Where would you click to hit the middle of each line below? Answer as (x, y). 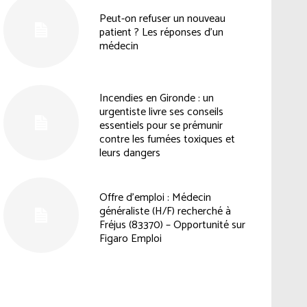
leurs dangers (130, 153)
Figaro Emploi (130, 238)
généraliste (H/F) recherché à (165, 211)
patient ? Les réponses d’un (161, 33)
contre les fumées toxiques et (167, 139)
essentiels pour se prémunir (161, 125)
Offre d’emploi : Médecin (155, 197)
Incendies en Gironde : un (156, 98)
